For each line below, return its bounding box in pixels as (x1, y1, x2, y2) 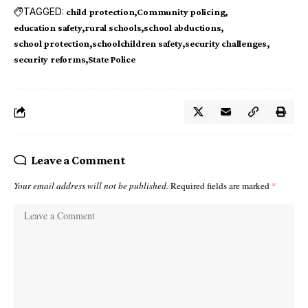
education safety (14, 21, 82, 33)
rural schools (85, 21, 142, 33)
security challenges (185, 37, 267, 49)
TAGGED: (23, 5, 64, 17)
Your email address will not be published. (14, 179, 168, 192)
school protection (14, 37, 90, 49)
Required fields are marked (170, 179, 272, 192)
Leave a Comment (30, 153, 126, 167)
